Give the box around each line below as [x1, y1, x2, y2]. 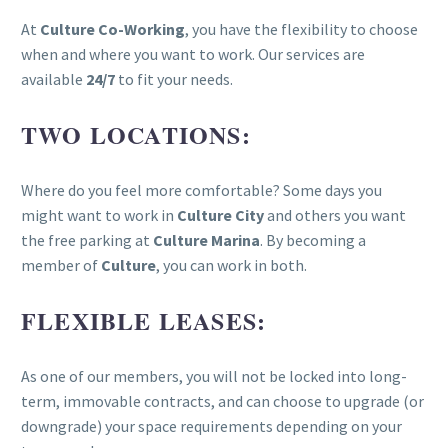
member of [21, 255, 101, 276]
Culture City [177, 205, 264, 226]
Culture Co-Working [40, 19, 185, 40]
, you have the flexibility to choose [185, 19, 418, 40]
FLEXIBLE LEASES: [21, 303, 267, 339]
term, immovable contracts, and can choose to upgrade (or [21, 391, 424, 412]
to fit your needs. [115, 69, 233, 90]
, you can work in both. [156, 255, 307, 276]
